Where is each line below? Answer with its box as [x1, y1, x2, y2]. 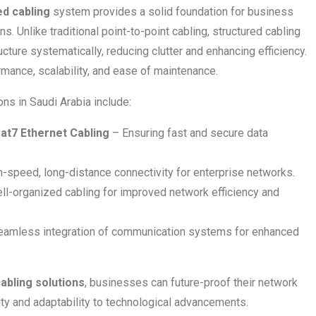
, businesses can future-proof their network [85, 275, 298, 289]
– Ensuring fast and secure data [109, 126, 268, 140]
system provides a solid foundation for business [50, 4, 293, 18]
